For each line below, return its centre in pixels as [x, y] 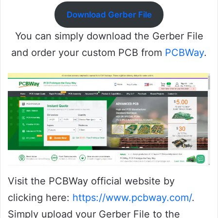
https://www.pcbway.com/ [132, 198]
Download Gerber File [109, 14]
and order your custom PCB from [88, 53]
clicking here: [40, 198]
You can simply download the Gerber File [109, 36]
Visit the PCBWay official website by [91, 181]
